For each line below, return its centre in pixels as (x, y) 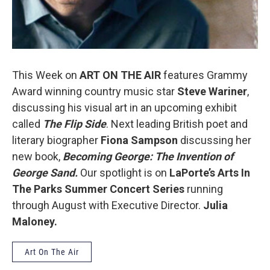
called (27, 124)
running (205, 189)
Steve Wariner (212, 91)
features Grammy (204, 75)
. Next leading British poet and (177, 124)
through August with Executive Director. (108, 205)
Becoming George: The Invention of (148, 156)
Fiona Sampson (140, 140)
